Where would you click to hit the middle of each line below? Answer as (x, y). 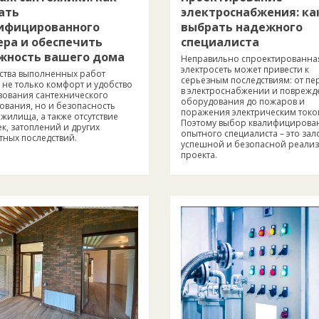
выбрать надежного (242, 27)
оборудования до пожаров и (243, 102)
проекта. (199, 155)
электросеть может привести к (245, 70)
